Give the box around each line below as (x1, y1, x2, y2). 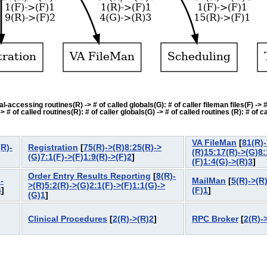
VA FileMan (192, 137, 237, 147)
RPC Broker (192, 213, 238, 223)
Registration (28, 142, 78, 152)
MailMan (192, 175, 226, 185)
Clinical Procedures (28, 213, 107, 223)
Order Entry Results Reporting (28, 170, 151, 181)
